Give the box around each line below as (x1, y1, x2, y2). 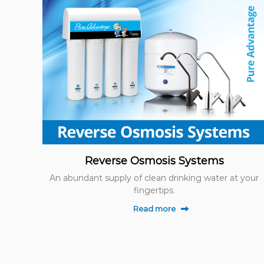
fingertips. (133, 184, 175, 196)
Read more (133, 203, 176, 213)
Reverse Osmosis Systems (84, 154, 224, 167)
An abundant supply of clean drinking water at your (49, 172, 259, 183)
